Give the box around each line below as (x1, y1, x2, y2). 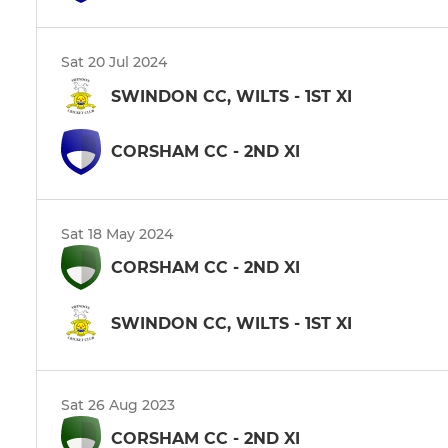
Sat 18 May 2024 (61, 224, 173, 243)
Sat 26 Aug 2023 (61, 396, 175, 415)
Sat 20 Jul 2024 (61, 53, 167, 72)
